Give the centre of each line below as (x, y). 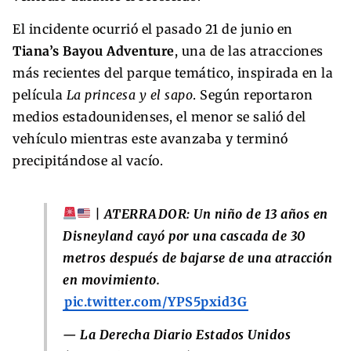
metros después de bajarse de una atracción (197, 257)
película (40, 94)
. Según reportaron (253, 94)
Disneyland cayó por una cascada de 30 (184, 235)
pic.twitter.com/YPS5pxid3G (156, 301)
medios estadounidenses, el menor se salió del (159, 116)
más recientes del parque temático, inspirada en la (173, 72)
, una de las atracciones (249, 51)
